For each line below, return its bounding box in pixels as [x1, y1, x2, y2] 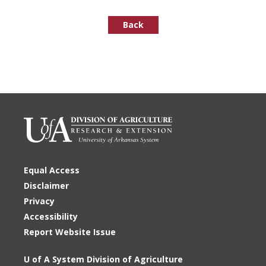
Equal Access [24, 164, 80, 176]
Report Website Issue [24, 226, 116, 238]
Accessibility [24, 211, 78, 223]
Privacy [24, 195, 55, 207]
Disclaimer [24, 180, 69, 192]
